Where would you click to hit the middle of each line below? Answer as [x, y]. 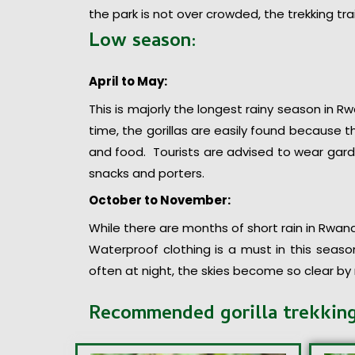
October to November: [160, 200]
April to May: [128, 82]
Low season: [143, 43]
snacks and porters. [147, 173]
